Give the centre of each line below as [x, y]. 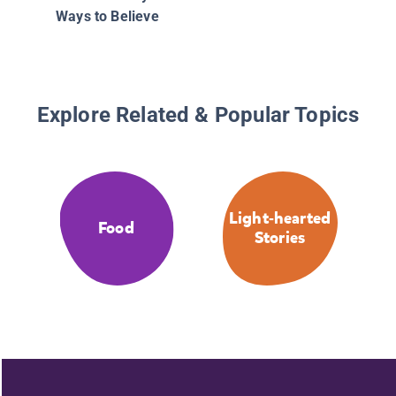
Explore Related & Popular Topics [198, 115]
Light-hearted [280, 219]
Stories [280, 238]
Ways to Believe [107, 16]
